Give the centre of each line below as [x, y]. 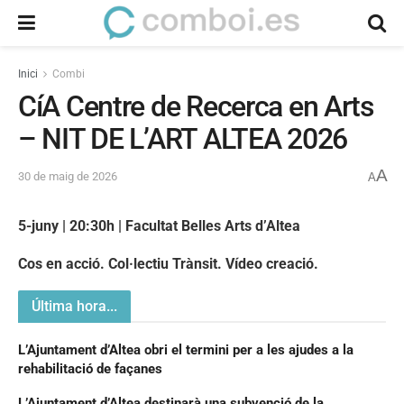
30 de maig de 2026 [68, 177]
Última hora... [74, 306]
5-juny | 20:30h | [72, 225]
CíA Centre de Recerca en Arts [196, 106]
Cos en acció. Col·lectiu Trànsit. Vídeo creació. [168, 263]
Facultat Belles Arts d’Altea [213, 225]
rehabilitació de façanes [90, 368]
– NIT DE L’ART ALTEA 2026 [186, 139]
